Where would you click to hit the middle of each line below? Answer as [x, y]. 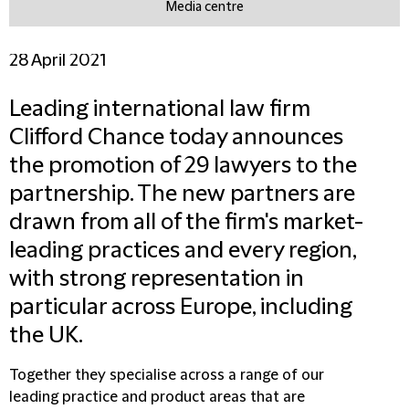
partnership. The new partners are [182, 194]
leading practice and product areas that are [157, 397]
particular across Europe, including [181, 308]
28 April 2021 [58, 61]
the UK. [46, 336]
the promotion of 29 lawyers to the [183, 166]
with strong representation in [157, 279]
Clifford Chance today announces [176, 138]
